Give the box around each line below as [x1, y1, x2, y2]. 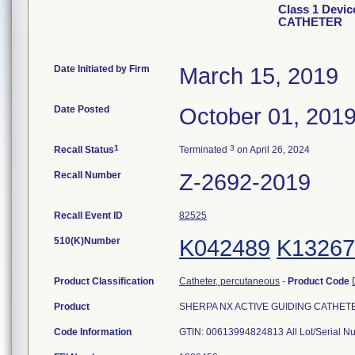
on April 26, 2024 [235, 144, 310, 155]
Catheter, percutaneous [179, 276, 280, 287]
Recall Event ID [54, 210, 123, 221]
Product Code [288, 276, 352, 287]
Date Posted [54, 104, 109, 115]
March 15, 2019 [179, 63, 338, 89]
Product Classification [54, 276, 154, 287]
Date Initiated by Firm [54, 63, 150, 74]
